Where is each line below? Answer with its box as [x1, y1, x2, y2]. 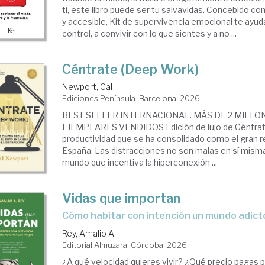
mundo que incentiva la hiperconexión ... [62, 157, 218, 167]
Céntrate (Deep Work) [62, 62, 199, 77]
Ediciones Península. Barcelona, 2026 [62, 93, 201, 103]
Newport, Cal [62, 82, 113, 92]
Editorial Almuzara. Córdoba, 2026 [62, 240, 188, 250]
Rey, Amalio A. [62, 228, 117, 238]
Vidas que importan [62, 190, 181, 206]
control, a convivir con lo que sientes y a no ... [62, 28, 237, 38]
